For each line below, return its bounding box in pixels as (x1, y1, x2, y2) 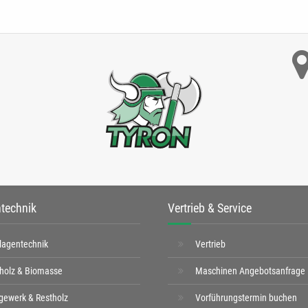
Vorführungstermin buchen (195, 292, 297, 303)
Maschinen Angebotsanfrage (195, 265, 305, 276)
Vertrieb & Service (168, 201, 252, 215)
